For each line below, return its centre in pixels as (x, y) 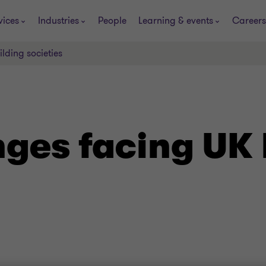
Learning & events (176, 20)
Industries (58, 20)
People (112, 20)
